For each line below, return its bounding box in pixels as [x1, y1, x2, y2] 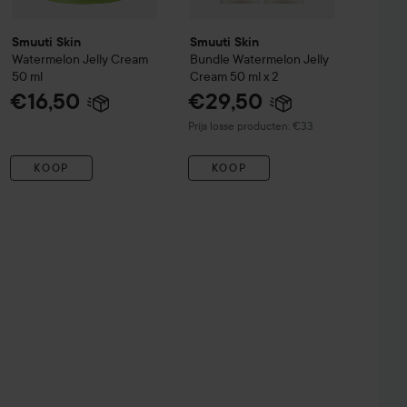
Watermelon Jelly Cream [12, 50, 149, 67]
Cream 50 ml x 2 [189, 67, 279, 84]
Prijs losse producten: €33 [187, 118, 313, 133]
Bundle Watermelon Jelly [189, 50, 329, 67]
